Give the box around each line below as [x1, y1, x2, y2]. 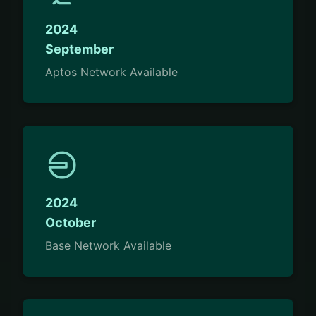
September [45, 41, 114, 56]
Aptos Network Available [45, 65, 178, 80]
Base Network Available [45, 238, 171, 253]
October [45, 215, 96, 231]
